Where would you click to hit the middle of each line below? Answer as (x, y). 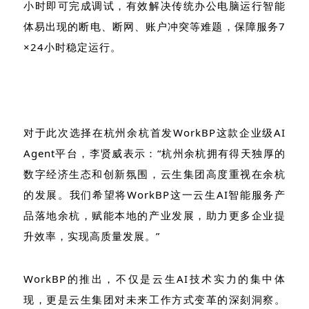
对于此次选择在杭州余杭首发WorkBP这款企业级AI (154, 133)
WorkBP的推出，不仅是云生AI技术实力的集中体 (154, 279)
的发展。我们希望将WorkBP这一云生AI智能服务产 (154, 195)
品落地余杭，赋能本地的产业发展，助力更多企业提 (154, 216)
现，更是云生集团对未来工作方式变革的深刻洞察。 (154, 300)
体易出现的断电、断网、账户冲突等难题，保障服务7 (154, 27)
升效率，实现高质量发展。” (92, 236)
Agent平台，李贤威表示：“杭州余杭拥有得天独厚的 (154, 153)
